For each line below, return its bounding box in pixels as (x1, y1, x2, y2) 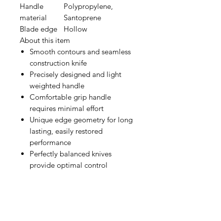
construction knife (30, 58, 87, 68)
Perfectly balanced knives (30, 149, 111, 158)
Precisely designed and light (30, 70, 121, 79)
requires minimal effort (30, 104, 104, 113)
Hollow (64, 24, 87, 34)
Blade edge (20, 24, 57, 34)
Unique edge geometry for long (30, 115, 133, 124)
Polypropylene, (64, 1, 113, 11)
